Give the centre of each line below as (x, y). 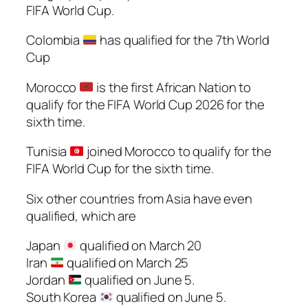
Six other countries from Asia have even (140, 198)
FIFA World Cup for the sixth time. (120, 169)
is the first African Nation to (173, 87)
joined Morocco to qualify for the (178, 152)
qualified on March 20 (140, 246)
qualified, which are (81, 216)
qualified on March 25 (126, 263)
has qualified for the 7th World (183, 40)
